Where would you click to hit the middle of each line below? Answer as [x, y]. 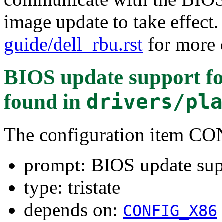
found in [45, 101]
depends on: [73, 209]
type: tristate [72, 187]
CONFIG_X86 [170, 210]
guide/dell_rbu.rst [73, 44]
